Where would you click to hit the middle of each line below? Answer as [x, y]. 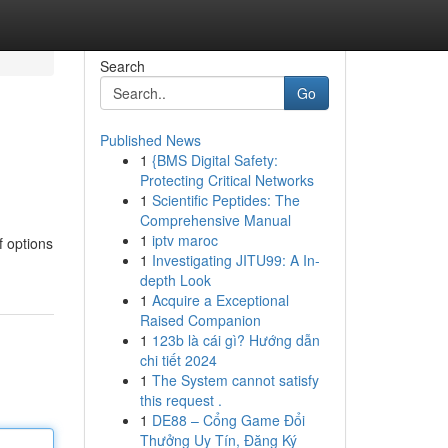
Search [122, 66]
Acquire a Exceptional [220, 300]
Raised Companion [200, 320]
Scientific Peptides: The [225, 200]
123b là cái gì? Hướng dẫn [235, 340]
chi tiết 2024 [178, 360]
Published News [150, 140]
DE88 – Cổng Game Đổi [228, 420]
